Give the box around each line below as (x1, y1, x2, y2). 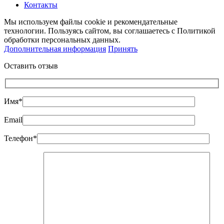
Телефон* (4, 133, 37, 142)
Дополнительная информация (4, 44, 106, 53)
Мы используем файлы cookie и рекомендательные (4, 17, 177, 26)
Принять (108, 44, 137, 53)
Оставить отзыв (4, 61, 58, 70)
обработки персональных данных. (4, 35, 120, 44)
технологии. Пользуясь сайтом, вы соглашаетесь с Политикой (4, 26, 215, 35)
